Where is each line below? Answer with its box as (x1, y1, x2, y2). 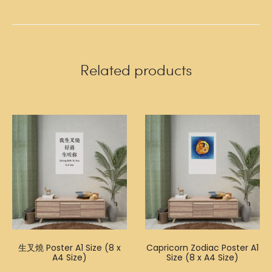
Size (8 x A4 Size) (166, 251, 239, 263)
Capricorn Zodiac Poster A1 (146, 242, 259, 254)
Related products (80, 59, 192, 80)
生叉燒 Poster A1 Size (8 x (18, 242, 121, 254)
